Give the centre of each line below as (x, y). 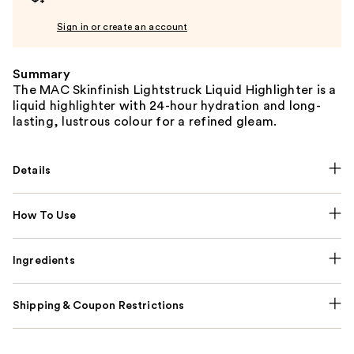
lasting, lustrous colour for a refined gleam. (145, 121)
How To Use (45, 215)
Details (32, 170)
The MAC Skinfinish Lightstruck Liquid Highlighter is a (175, 90)
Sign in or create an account (122, 26)
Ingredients (44, 260)
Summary (41, 74)
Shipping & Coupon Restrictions (99, 305)
